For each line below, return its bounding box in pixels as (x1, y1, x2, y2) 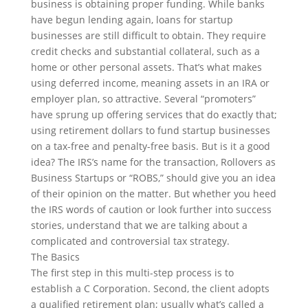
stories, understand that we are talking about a (30, 219, 247, 232)
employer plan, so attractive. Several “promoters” (30, 92, 256, 105)
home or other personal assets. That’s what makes (30, 60, 262, 74)
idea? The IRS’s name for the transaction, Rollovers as (30, 155, 276, 168)
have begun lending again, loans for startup (30, 13, 233, 26)
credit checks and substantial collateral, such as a (30, 45, 260, 58)
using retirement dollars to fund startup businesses (30, 124, 270, 137)
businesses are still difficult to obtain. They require (30, 29, 266, 42)
